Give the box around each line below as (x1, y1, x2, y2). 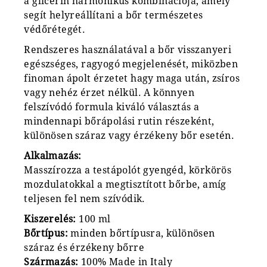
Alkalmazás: (24, 150, 82, 162)
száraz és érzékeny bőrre (24, 242, 144, 254)
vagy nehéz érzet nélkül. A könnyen (24, 87, 194, 99)
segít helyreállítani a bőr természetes (24, 10, 203, 21)
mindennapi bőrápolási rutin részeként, (24, 116, 215, 128)
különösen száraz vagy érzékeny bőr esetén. (24, 130, 235, 142)
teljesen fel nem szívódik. (24, 193, 145, 205)
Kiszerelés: (24, 213, 76, 225)
